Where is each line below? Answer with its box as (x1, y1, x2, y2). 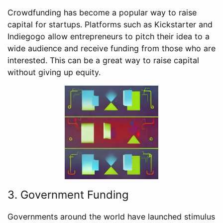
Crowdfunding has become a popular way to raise (7, 7, 197, 18)
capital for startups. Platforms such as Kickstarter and (7, 19, 213, 30)
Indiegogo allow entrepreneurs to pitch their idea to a (7, 31, 210, 42)
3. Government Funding (7, 188, 128, 202)
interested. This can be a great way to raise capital (7, 55, 199, 66)
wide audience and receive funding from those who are (7, 43, 216, 54)
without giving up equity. (7, 67, 101, 78)
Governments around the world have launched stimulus (7, 212, 215, 222)
